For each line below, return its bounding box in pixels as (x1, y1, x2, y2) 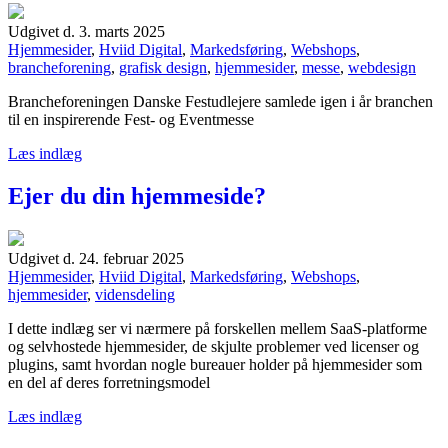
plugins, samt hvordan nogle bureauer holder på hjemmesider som (8, 356, 422, 374)
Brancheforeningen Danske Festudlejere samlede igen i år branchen (8, 93, 433, 111)
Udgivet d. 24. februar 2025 (8, 250, 184, 268)
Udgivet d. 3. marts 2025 (8, 23, 165, 41)
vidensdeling (95, 286, 175, 304)
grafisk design (119, 59, 207, 77)
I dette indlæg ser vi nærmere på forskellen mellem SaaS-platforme (8, 320, 427, 338)
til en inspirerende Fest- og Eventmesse (8, 111, 254, 129)
